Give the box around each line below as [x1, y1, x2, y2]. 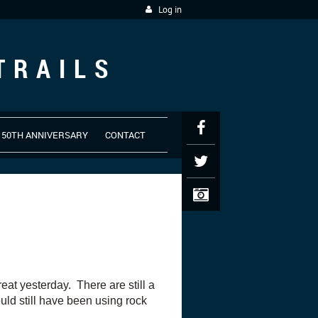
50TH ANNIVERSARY [1, 128, 88, 141]
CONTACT [105, 128, 146, 141]
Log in [158, 4, 182, 16]
